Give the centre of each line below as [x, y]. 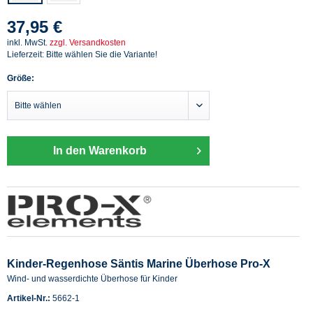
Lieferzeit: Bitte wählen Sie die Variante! [82, 54]
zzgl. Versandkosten [88, 42]
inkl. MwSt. [28, 42]
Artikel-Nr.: [30, 298]
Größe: [21, 78]
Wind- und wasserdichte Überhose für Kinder [92, 278]
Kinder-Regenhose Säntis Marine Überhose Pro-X [139, 263]
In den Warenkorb [100, 150]
